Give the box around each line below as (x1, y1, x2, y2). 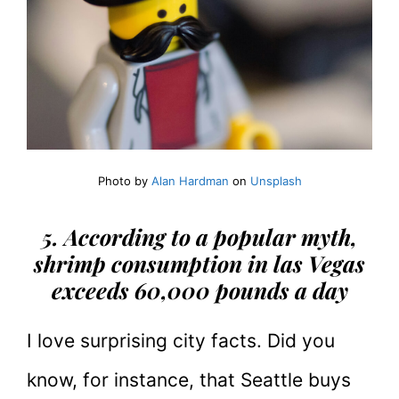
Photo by (97, 174, 151, 189)
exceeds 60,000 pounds (51, 274, 295, 305)
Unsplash (249, 174, 302, 189)
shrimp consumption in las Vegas (34, 248, 365, 278)
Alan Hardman (151, 174, 229, 189)
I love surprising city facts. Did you (27, 329, 335, 352)
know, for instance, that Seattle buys (27, 368, 351, 391)
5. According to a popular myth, (42, 221, 357, 251)
